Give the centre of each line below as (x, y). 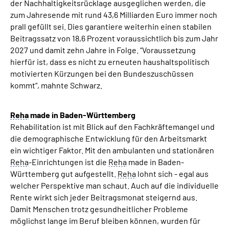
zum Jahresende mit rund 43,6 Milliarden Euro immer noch (114, 15)
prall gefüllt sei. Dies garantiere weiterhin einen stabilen (111, 26)
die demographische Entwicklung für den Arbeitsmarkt (109, 138)
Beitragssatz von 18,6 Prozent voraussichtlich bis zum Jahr (114, 38)
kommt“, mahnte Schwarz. (56, 85)
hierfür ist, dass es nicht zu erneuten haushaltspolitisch (110, 62)
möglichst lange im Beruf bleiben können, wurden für (105, 221)
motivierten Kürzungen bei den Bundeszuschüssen (102, 73)
